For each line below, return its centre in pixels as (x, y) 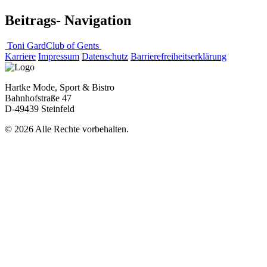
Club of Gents (74, 45)
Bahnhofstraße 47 (38, 98)
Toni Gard (25, 45)
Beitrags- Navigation (68, 20)
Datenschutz (105, 56)
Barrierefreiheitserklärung (178, 56)
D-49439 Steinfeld (40, 108)
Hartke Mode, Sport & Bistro (60, 87)
